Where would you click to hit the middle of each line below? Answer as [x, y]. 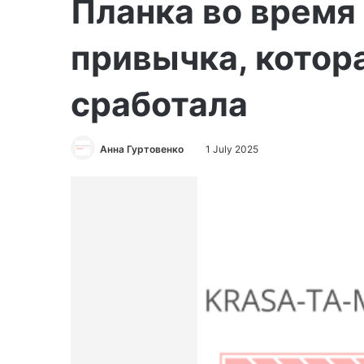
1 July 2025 [232, 149]
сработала [159, 104]
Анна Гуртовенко [142, 149]
